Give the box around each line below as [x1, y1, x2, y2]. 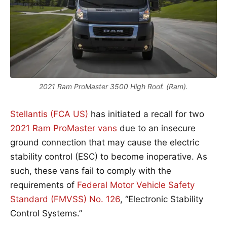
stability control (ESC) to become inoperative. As [10, 151, 207, 162]
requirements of [10, 179, 77, 190]
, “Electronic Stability [120, 194, 203, 204]
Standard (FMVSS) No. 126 [10, 194, 120, 204]
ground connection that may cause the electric [10, 137, 199, 147]
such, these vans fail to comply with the [10, 165, 171, 176]
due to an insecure [117, 123, 196, 133]
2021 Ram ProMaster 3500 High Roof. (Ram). [39, 82, 188, 91]
